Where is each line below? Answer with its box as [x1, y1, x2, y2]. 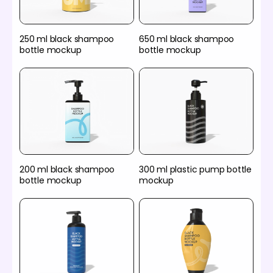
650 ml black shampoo [139, 33, 235, 46]
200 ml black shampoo [19, 163, 115, 176]
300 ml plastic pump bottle [139, 163, 252, 176]
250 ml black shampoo [19, 33, 115, 46]
